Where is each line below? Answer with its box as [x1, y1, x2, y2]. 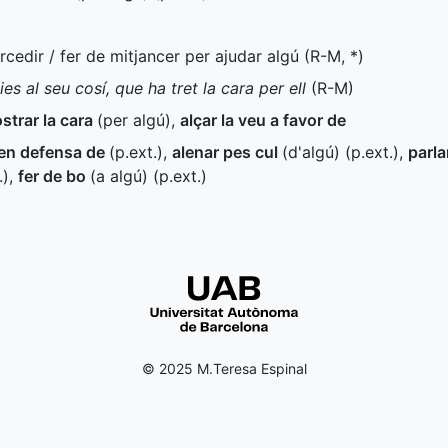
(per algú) [97, 110, 171, 130]
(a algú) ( [90, 166, 159, 186]
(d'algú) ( [282, 142, 351, 162]
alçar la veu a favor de [180, 110, 346, 130]
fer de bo [18, 166, 90, 186]
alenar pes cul [172, 142, 282, 162]
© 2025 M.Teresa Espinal [141, 360, 307, 377]
